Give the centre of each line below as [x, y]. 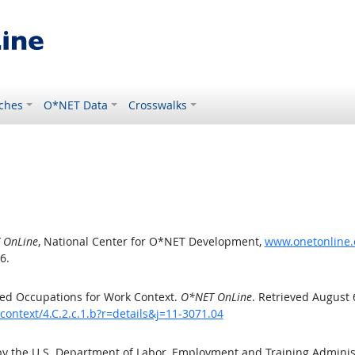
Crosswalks [158, 105]
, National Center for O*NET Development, [151, 241]
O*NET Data [76, 105]
